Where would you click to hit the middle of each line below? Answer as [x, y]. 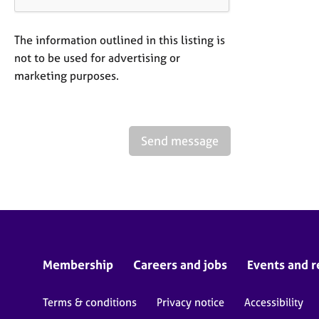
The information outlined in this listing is [120, 40]
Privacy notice [190, 302]
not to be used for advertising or [97, 58]
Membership [78, 265]
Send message [180, 141]
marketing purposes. [67, 75]
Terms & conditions [90, 302]
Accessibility [274, 302]
